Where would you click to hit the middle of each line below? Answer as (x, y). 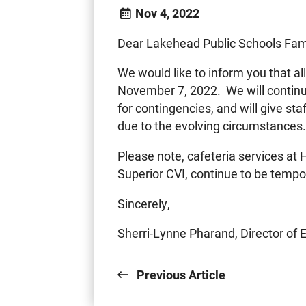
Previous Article (180, 275)
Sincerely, (144, 203)
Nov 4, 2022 (166, 13)
